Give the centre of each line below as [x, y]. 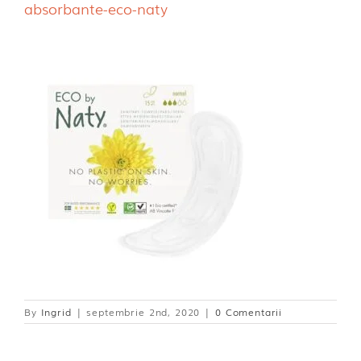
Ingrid [56, 312]
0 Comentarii [249, 312]
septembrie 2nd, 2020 [143, 312]
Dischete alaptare [62, 22]
